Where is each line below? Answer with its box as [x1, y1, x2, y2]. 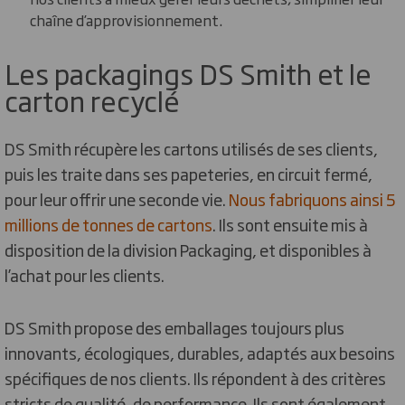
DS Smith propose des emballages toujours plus [5, 315, 344, 339]
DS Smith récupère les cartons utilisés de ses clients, [5, 136, 378, 160]
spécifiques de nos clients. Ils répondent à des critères [5, 365, 386, 390]
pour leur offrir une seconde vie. [5, 186, 226, 211]
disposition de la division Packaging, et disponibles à [5, 237, 372, 261]
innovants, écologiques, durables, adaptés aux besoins [5, 340, 395, 364]
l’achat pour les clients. [5, 262, 165, 287]
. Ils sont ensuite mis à [212, 212, 368, 236]
